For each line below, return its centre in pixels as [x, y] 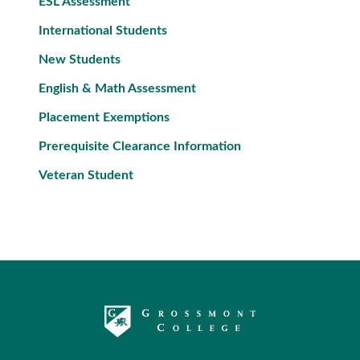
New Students [80, 59]
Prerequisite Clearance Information [140, 146]
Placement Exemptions [104, 117]
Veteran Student [86, 175]
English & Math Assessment [117, 88]
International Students [103, 31]
